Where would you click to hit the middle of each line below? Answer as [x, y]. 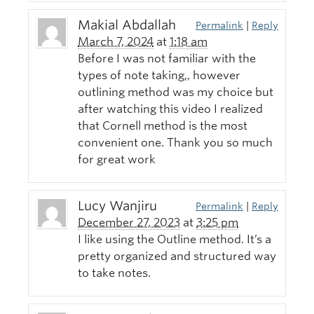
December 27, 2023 [129, 223]
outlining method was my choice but [176, 93]
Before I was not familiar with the [167, 59]
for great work [117, 160]
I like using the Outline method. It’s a [175, 240]
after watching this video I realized [170, 109]
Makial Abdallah [127, 25]
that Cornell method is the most [163, 126]
